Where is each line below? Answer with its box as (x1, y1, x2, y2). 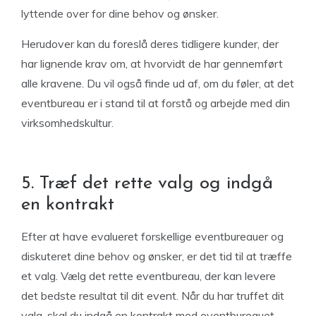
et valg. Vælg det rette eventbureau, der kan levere (21, 269, 276, 283)
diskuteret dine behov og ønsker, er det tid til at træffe (21, 249, 292, 263)
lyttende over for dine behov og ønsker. (21, 6, 221, 20)
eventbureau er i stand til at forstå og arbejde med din (21, 96, 290, 110)
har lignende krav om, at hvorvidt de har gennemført (21, 56, 283, 71)
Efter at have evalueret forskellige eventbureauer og (21, 229, 284, 243)
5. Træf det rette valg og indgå (21, 174, 273, 193)
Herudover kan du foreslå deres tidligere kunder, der (21, 37, 279, 51)
